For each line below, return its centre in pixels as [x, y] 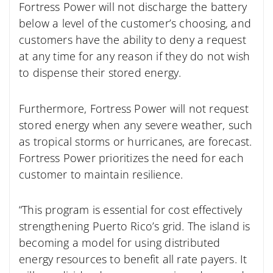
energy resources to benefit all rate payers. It [133, 259]
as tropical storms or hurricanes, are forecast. [136, 141]
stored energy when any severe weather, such [136, 125]
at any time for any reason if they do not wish [135, 56]
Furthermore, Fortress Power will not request [134, 108]
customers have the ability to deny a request [133, 40]
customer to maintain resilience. [101, 174]
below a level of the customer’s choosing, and [135, 23]
